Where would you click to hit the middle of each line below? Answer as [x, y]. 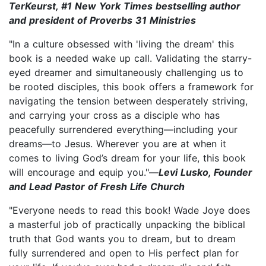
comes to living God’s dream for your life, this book [127, 158]
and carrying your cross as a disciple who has [114, 115]
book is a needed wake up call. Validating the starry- [130, 58]
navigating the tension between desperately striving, [128, 101]
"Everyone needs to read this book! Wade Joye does [129, 210]
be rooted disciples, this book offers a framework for [131, 86]
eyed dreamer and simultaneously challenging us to [126, 72]
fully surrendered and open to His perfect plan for [124, 253]
